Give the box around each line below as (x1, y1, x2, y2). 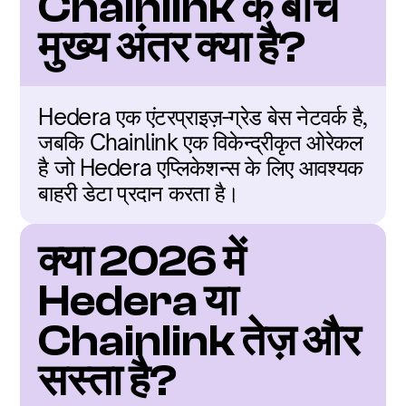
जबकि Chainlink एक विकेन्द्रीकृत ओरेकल (38, 129, 363, 156)
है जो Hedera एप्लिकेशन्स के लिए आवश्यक (38, 154, 363, 181)
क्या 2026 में (38, 237, 246, 286)
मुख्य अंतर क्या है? (38, 23, 306, 72)
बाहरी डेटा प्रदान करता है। (38, 179, 239, 207)
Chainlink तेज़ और (38, 316, 362, 366)
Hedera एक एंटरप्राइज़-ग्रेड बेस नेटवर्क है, (38, 103, 368, 130)
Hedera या (38, 276, 239, 326)
